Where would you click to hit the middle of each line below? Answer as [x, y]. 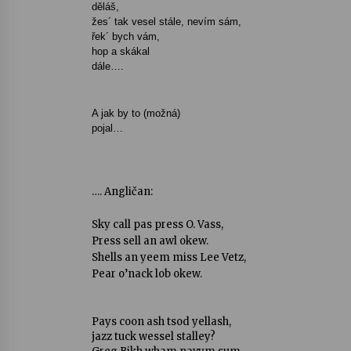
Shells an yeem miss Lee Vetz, [169, 257]
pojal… [107, 128]
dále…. [108, 66]
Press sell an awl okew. [150, 241]
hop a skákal [121, 51]
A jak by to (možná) [136, 113]
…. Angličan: [122, 192]
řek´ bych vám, [126, 36]
